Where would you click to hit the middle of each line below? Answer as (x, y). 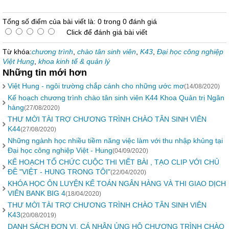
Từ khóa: (17, 52)
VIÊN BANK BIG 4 (37, 193)
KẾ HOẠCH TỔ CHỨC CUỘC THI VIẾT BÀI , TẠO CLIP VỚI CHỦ (113, 162)
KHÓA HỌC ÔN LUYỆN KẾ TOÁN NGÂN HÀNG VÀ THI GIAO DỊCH (117, 184)
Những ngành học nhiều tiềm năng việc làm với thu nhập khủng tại (115, 141)
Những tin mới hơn (45, 73)
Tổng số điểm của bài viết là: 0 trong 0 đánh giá (80, 21)
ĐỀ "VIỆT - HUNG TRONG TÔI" (59, 172)
